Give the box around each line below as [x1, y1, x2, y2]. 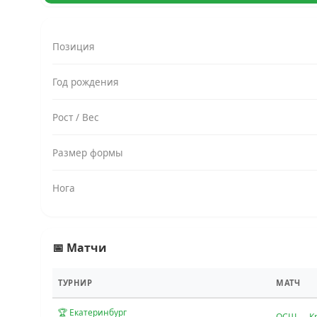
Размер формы [52, 146, 123, 160]
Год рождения [52, 75, 119, 89]
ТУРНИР [58, 277, 92, 289]
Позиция [52, 40, 95, 54]
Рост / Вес [52, 110, 99, 125]
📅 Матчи [52, 240, 107, 256]
